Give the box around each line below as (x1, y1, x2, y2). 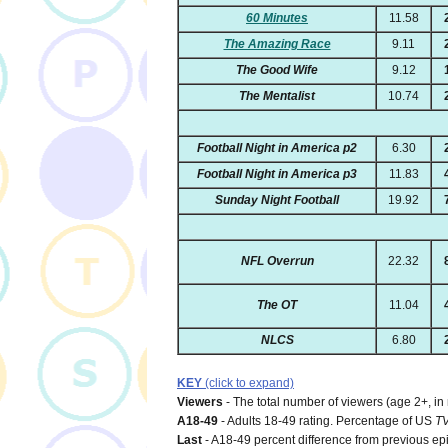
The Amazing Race (223, 36, 331, 51)
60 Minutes (246, 10, 308, 25)
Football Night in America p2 (197, 140, 357, 155)
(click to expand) (202, 375, 294, 390)
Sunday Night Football (215, 192, 339, 207)
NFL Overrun (240, 253, 314, 268)
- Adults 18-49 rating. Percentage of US (218, 413, 435, 428)
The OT (257, 297, 297, 312)
